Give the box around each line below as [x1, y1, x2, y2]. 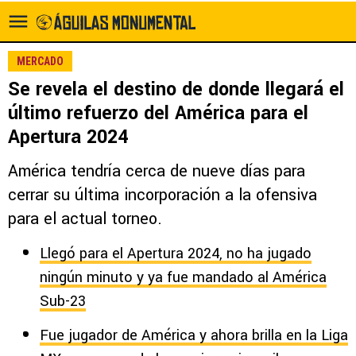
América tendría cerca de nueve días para [8, 160, 305, 183]
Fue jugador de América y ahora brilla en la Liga [40, 325, 348, 346]
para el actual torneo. [8, 207, 162, 230]
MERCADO [17, 55, 64, 68]
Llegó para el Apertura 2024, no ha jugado [40, 243, 311, 264]
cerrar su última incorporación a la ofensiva [8, 184, 317, 207]
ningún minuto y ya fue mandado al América [40, 267, 327, 288]
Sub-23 [40, 291, 86, 311]
